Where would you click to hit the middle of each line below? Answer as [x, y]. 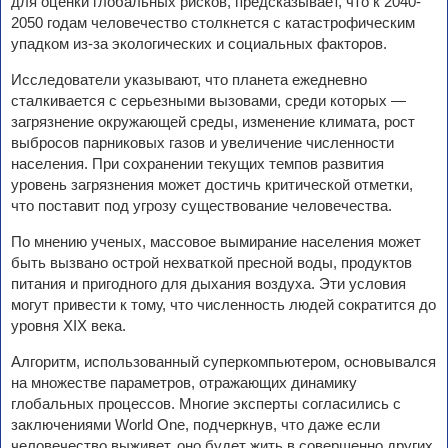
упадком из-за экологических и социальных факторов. [199, 43]
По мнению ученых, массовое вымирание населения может [216, 241]
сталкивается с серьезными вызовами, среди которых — [208, 100]
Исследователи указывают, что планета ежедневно [189, 79]
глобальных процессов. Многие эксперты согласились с [206, 403]
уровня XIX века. [68, 325]
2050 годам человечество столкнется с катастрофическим [213, 22]
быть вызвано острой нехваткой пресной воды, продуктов [211, 262]
